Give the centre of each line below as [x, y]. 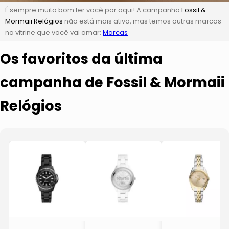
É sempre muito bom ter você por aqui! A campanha [93, 10]
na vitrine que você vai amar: [54, 32]
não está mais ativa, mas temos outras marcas [142, 21]
